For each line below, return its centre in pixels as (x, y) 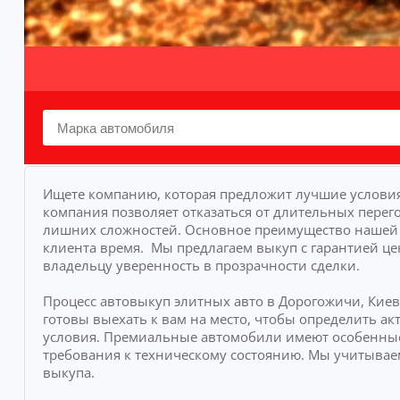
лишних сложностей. (113, 229)
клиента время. (95, 247)
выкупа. (68, 372)
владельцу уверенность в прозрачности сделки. (201, 265)
